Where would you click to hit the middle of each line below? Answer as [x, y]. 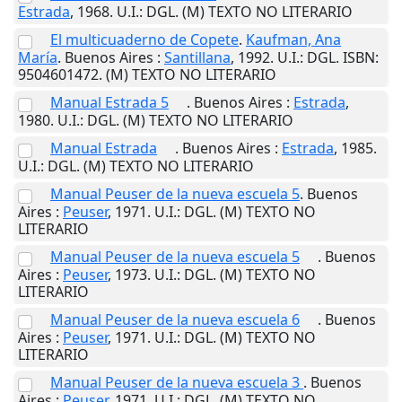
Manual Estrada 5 [109, 102]
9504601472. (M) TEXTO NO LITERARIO [147, 74]
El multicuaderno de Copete [144, 39]
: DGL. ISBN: [339, 57]
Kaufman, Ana [293, 39]
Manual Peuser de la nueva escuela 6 [175, 319]
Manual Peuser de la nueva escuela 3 [177, 382]
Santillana [197, 57]
